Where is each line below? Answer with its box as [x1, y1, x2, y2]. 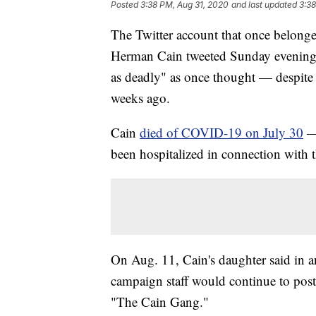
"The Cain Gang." [111, 293, 209, 311]
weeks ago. [111, 89, 170, 107]
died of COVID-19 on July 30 [140, 123, 303, 142]
